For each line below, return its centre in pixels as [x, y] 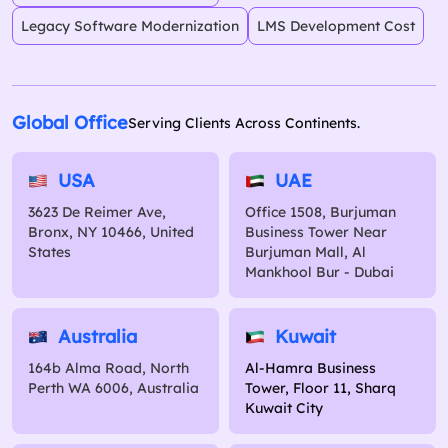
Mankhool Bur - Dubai [319, 272]
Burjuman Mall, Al [305, 252]
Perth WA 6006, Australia [113, 388]
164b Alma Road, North [108, 368]
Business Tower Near [316, 232]
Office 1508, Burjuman [320, 212]
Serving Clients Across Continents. [244, 123]
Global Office [70, 123]
